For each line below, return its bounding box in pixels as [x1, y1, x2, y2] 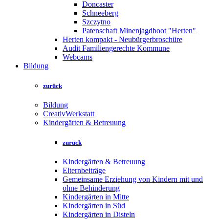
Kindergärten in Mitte [63, 193, 129, 201]
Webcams [63, 52, 92, 61]
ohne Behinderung [63, 184, 120, 193]
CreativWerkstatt [43, 109, 94, 118]
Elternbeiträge [63, 166, 106, 175]
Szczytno [82, 17, 110, 26]
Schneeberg [82, 8, 118, 17]
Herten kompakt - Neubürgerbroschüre [63, 35, 182, 44]
